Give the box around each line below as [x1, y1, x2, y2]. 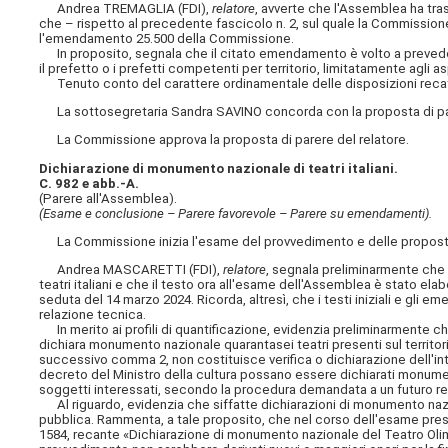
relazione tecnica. [39, 306, 147, 322]
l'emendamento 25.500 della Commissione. [39, 30, 295, 46]
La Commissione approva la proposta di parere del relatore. [39, 132, 410, 148]
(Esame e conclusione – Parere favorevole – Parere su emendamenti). [39, 205, 433, 221]
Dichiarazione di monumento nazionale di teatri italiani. [39, 160, 399, 176]
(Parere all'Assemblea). [39, 190, 178, 206]
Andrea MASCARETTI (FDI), [39, 261, 224, 277]
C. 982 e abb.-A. [39, 175, 140, 191]
